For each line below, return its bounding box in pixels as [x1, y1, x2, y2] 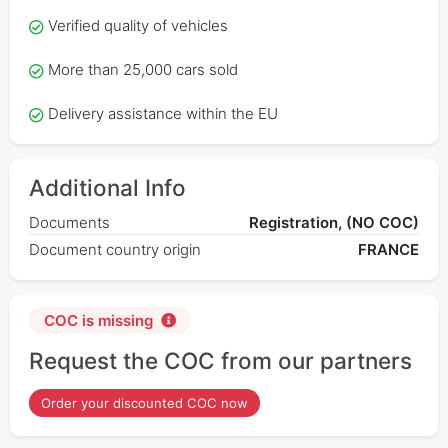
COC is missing [43, 310, 153, 330]
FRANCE [358, 240, 420, 260]
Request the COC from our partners [28, 346, 412, 374]
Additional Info [28, 174, 186, 202]
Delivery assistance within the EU [47, 104, 278, 124]
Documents [28, 213, 110, 233]
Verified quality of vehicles [47, 16, 228, 36]
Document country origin [28, 240, 201, 260]
